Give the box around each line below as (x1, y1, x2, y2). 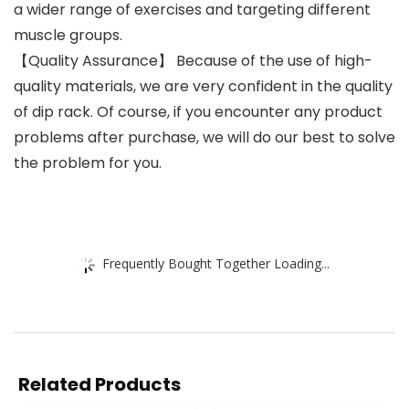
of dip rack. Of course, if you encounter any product (14, 101, 383, 123)
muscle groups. (14, 25, 122, 47)
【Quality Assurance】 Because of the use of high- (14, 50, 372, 72)
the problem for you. (14, 152, 162, 174)
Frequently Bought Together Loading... (102, 254, 330, 272)
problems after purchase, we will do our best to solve (14, 127, 395, 149)
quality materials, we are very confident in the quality (14, 76, 393, 98)
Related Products (18, 372, 181, 398)
